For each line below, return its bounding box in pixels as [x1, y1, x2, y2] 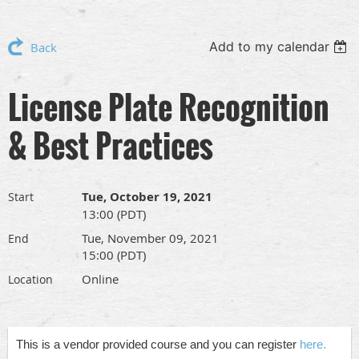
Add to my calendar [209, 38, 330, 54]
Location [8, 272, 53, 287]
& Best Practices [8, 121, 213, 169]
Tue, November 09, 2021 [82, 230, 219, 246]
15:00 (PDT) [82, 247, 146, 263]
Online [82, 271, 119, 287]
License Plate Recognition [8, 83, 329, 131]
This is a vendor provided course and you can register [16, 337, 300, 351]
